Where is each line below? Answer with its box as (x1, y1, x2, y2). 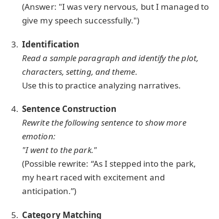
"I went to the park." (22, 144, 97, 156)
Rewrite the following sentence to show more (22, 117, 186, 129)
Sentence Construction (22, 103, 116, 115)
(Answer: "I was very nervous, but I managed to (22, 1, 209, 13)
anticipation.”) (22, 185, 77, 197)
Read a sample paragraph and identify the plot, (22, 52, 198, 64)
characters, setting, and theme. (22, 66, 137, 77)
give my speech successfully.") (22, 15, 140, 26)
